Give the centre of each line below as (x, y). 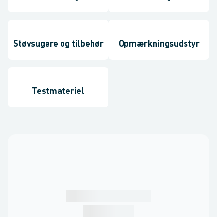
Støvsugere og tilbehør (58, 44)
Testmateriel (58, 91)
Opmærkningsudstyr (159, 44)
